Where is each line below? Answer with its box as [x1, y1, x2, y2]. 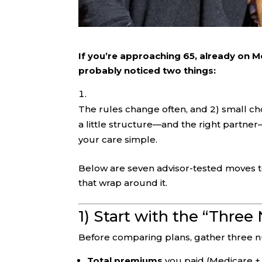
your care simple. [78, 134, 158, 146]
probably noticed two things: [78, 65, 216, 77]
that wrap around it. [78, 177, 168, 189]
